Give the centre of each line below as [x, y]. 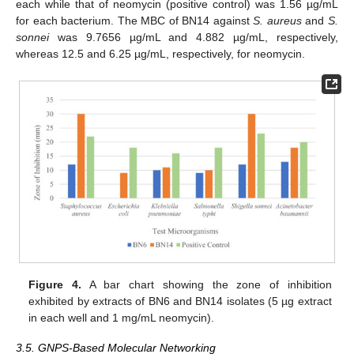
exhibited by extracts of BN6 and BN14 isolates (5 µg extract [180, 301]
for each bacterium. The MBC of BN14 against [135, 21]
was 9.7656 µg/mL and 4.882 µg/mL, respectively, [194, 38]
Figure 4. [55, 285]
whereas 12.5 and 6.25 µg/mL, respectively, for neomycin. [160, 54]
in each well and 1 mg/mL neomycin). [122, 318]
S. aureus [277, 21]
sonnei [32, 38]
